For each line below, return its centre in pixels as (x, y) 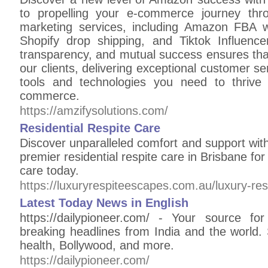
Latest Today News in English (104, 203)
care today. (49, 170)
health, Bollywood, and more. (97, 245)
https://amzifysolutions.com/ (94, 111)
